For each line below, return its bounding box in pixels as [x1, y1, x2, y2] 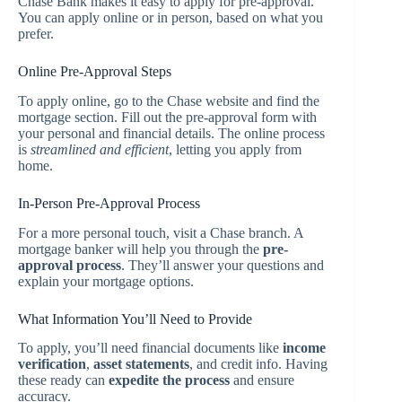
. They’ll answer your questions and [121, 257, 324, 273]
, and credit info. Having [189, 356, 328, 372]
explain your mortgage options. [18, 273, 194, 289]
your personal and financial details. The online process [18, 125, 325, 141]
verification [18, 356, 86, 372]
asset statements [93, 356, 189, 372]
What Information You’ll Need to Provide [18, 310, 252, 327]
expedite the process [109, 372, 230, 389]
